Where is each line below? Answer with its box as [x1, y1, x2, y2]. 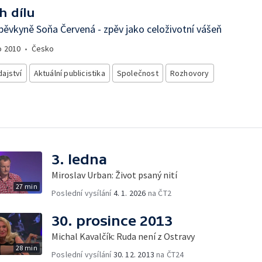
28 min [15, 243, 37, 252]
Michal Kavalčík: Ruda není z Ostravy [51, 230, 195, 242]
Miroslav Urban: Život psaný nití [51, 168, 177, 181]
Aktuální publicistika [33, 68, 105, 78]
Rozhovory [170, 68, 209, 78]
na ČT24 [154, 249, 184, 260]
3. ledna [51, 151, 107, 167]
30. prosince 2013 [51, 212, 173, 229]
